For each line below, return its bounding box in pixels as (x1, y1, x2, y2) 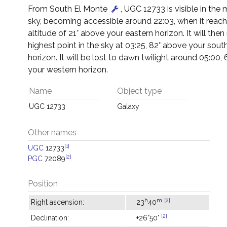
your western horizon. (28, 65, 108, 74)
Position (28, 179, 58, 188)
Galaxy (117, 102, 139, 110)
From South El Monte (28, 4, 109, 14)
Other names (28, 128, 77, 137)
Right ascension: (31, 198, 84, 206)
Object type (117, 86, 162, 96)
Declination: (31, 214, 69, 222)
